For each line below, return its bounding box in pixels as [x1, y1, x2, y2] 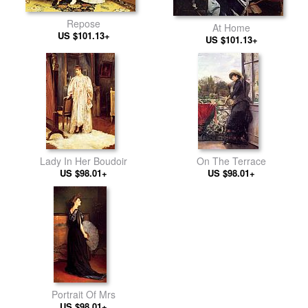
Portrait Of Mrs [52, 287, 115, 301]
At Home [212, 21, 250, 34]
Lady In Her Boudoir [40, 154, 127, 168]
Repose [67, 16, 100, 30]
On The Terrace [197, 154, 266, 168]
